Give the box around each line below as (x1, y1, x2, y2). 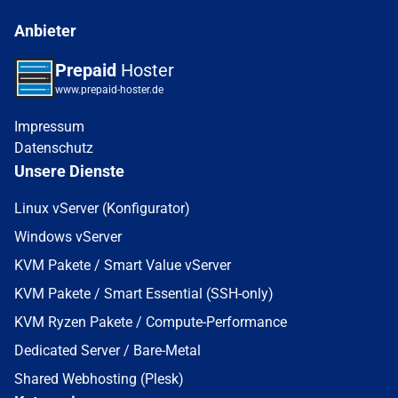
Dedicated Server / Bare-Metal (14, 342, 201, 359)
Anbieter (14, 21, 76, 40)
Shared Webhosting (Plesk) (14, 370, 184, 387)
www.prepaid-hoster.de (55, 84, 163, 96)
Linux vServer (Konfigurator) (14, 200, 190, 217)
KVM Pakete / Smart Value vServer (14, 257, 231, 274)
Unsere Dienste (14, 162, 124, 180)
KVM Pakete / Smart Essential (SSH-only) (14, 285, 274, 302)
